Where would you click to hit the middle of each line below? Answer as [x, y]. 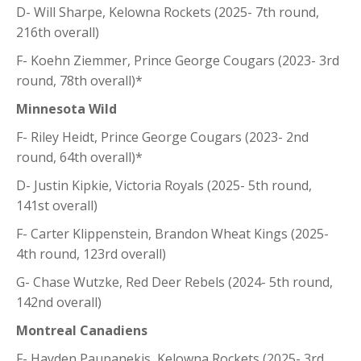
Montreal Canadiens [82, 330]
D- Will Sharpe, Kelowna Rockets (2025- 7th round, [168, 12]
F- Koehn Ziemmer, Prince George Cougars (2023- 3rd [178, 60]
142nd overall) [59, 302]
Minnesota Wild [66, 108]
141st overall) [57, 205]
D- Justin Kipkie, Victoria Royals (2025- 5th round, [164, 185]
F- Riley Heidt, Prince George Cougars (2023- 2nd [162, 137]
